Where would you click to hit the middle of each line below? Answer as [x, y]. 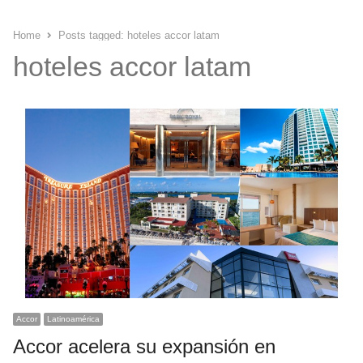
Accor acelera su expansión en [144, 347]
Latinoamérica [73, 319]
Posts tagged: [92, 35]
